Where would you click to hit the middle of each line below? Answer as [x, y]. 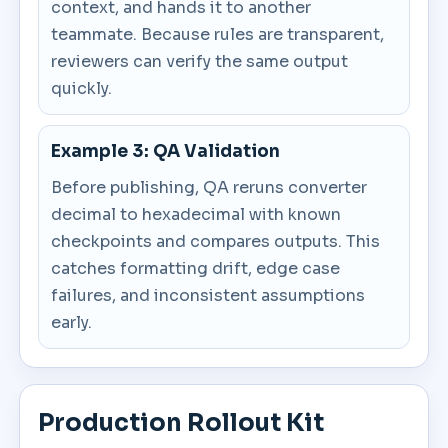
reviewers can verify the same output [200, 61]
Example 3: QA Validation [166, 151]
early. [72, 322]
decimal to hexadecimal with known [196, 214]
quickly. [82, 88]
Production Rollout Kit [181, 423]
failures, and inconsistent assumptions [208, 295]
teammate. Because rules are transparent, [218, 34]
